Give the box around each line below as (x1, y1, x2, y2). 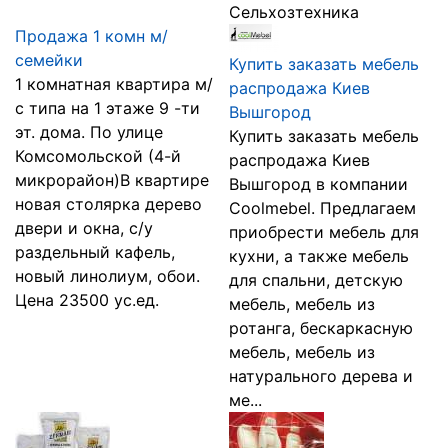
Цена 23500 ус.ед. (15, 290, 159, 310)
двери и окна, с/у (15, 218, 153, 238)
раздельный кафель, (15, 242, 175, 262)
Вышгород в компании (229, 174, 408, 194)
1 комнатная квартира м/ (15, 74, 213, 94)
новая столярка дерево (15, 194, 202, 214)
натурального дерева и (229, 366, 413, 386)
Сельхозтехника (229, 2, 359, 22)
